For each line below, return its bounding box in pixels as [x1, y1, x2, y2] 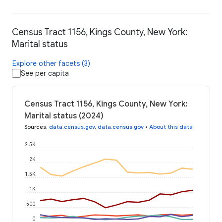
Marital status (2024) [24, 111, 104, 121]
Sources [24, 123, 46, 131]
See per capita [21, 69, 69, 78]
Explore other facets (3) [12, 59, 90, 68]
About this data [149, 123, 193, 131]
